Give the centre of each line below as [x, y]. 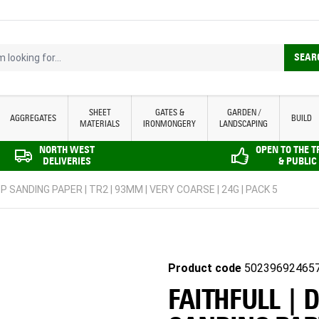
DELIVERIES [67, 161]
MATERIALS [100, 123]
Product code [205, 268]
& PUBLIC [298, 161]
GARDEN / [244, 112]
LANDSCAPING [244, 123]
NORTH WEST [67, 150]
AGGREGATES [33, 117]
